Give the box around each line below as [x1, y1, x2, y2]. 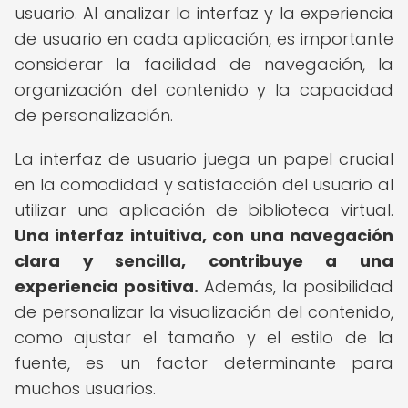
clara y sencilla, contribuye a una [15, 250, 393, 272]
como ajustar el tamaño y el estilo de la [15, 326, 393, 349]
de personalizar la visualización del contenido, [15, 301, 393, 323]
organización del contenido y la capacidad [15, 78, 393, 101]
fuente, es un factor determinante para [15, 352, 393, 374]
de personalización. [15, 104, 173, 127]
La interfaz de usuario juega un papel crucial [15, 148, 393, 170]
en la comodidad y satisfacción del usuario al [15, 173, 393, 196]
